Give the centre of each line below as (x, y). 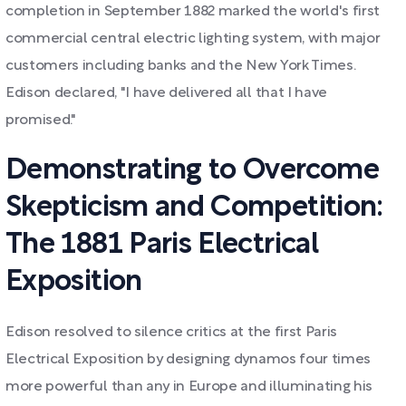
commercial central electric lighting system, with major (193, 39)
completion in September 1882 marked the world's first (193, 12)
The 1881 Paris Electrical (162, 245)
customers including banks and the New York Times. (181, 66)
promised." (41, 121)
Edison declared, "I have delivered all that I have (166, 93)
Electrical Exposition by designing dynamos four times (188, 360)
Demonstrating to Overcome (192, 171)
